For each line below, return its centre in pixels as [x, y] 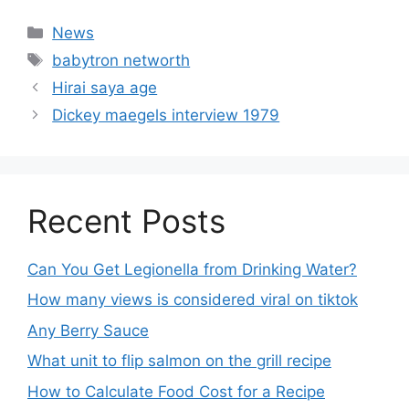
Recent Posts [126, 220]
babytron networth [121, 60]
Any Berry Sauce [88, 330]
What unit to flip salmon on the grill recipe [179, 361]
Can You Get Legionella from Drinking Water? [192, 269]
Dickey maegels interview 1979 [166, 115]
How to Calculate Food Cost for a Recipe [176, 391]
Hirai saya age [105, 87]
